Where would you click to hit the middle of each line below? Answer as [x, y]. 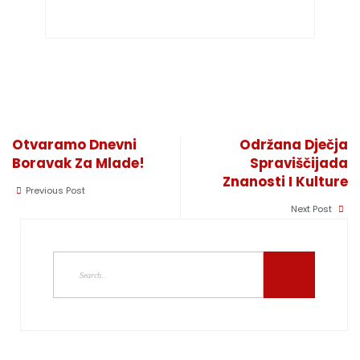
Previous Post [55, 191]
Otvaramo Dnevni [74, 145]
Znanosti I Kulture [285, 182]
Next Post [313, 209]
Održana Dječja [294, 145]
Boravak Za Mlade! [78, 164]
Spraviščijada [299, 164]
